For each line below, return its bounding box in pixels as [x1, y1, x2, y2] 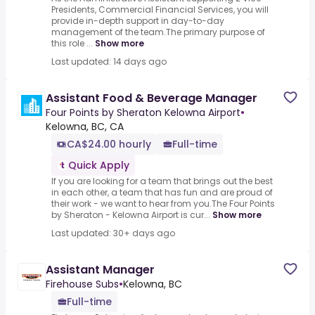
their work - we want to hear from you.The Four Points [51, 198, 275, 210]
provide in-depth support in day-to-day [51, 15, 224, 27]
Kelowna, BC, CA [46, 120, 124, 134]
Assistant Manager [46, 262, 155, 278]
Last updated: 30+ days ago [51, 227, 175, 240]
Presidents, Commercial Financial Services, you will [51, 4, 269, 16]
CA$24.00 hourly [67, 137, 151, 152]
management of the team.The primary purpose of [51, 26, 265, 39]
